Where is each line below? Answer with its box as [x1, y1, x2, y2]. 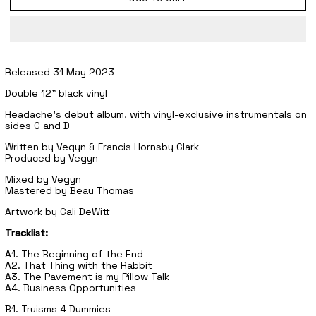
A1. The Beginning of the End [5, 247, 143, 260]
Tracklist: [5, 226, 48, 239]
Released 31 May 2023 [5, 65, 114, 78]
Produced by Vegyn [5, 151, 98, 164]
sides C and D [5, 119, 70, 132]
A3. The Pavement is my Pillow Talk [5, 269, 169, 283]
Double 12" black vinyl [5, 86, 107, 99]
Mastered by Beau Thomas [5, 183, 134, 197]
